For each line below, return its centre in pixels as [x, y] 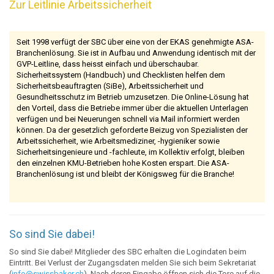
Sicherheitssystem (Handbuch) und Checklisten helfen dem [120, 75]
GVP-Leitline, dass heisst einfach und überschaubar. [107, 64]
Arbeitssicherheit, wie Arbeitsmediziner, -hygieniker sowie [118, 141]
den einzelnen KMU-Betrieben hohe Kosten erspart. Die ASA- [123, 163]
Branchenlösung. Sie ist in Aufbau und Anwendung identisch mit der [136, 53]
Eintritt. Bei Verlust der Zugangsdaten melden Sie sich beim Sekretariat [133, 263]
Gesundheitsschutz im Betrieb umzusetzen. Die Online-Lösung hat [132, 97]
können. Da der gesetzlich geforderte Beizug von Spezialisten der [132, 130]
